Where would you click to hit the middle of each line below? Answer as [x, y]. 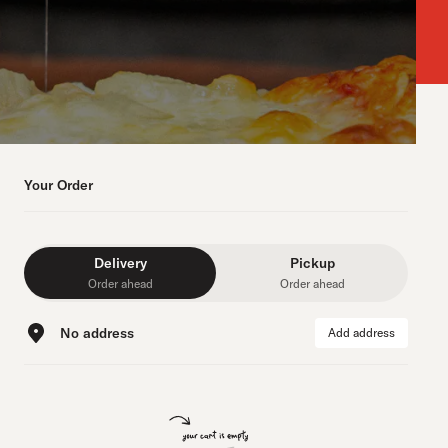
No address [97, 333]
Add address [361, 332]
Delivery [120, 263]
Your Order [58, 185]
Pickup [312, 263]
